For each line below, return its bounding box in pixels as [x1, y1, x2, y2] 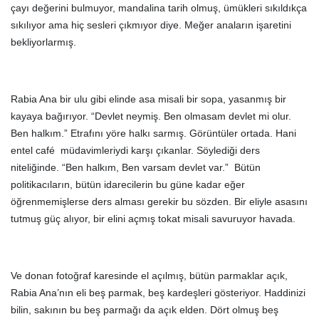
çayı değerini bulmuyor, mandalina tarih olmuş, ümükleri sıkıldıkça [11, 2, 307, 14]
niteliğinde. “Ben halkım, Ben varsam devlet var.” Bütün [11, 162, 261, 173]
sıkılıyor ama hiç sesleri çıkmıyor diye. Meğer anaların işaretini [11, 19, 291, 31]
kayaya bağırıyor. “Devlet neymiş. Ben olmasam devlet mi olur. [11, 110, 291, 122]
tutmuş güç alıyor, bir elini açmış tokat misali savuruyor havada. [11, 213, 296, 224]
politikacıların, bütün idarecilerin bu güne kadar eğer [11, 179, 245, 190]
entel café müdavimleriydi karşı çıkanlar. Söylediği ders [11, 145, 260, 156]
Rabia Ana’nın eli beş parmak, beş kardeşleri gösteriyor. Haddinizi [11, 287, 305, 298]
